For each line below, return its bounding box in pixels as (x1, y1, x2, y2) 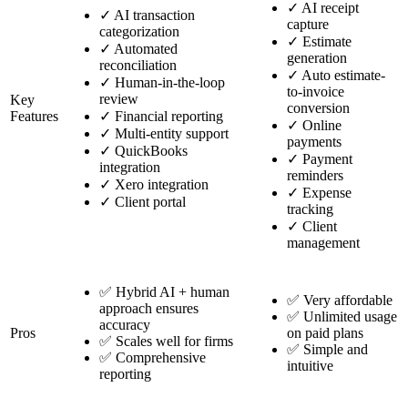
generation (287, 50, 347, 66)
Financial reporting (111, 108, 223, 125)
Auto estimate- (299, 67, 385, 84)
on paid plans (287, 325, 363, 342)
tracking (287, 201, 333, 218)
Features (10, 108, 58, 125)
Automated (111, 41, 178, 57)
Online (299, 117, 342, 134)
